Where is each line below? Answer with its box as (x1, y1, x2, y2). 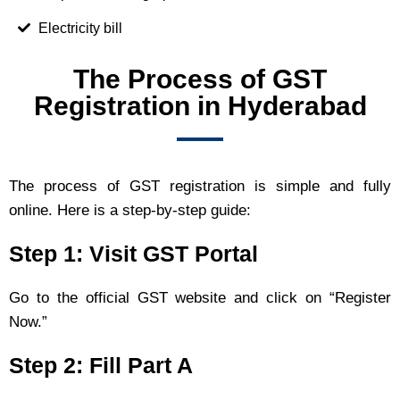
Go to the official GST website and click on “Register (9, 288, 391, 306)
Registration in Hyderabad (33, 90, 367, 121)
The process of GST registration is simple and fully (9, 177, 391, 195)
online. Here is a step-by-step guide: (9, 201, 251, 219)
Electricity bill (37, 20, 122, 36)
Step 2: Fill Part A (9, 352, 193, 378)
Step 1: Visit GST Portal (9, 240, 258, 266)
